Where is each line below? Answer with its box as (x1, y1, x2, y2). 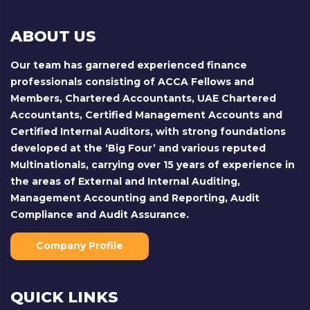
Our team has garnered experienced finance (10, 59, 247, 72)
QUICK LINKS (10, 288, 118, 307)
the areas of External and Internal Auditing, (10, 175, 240, 188)
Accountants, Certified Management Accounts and (10, 109, 282, 122)
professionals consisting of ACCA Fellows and (10, 75, 254, 89)
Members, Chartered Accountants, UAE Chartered (10, 92, 276, 105)
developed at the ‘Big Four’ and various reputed (10, 142, 266, 155)
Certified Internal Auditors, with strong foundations (10, 125, 286, 138)
